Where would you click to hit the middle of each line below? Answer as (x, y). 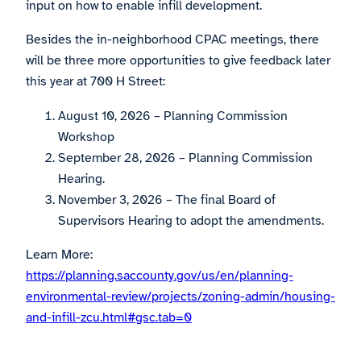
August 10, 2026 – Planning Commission (173, 116)
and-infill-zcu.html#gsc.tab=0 (109, 317)
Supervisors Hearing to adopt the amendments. (191, 220)
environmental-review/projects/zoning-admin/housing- (180, 296)
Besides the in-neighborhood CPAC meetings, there (172, 40)
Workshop (86, 137)
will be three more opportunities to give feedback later (178, 61)
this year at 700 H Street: (95, 82)
